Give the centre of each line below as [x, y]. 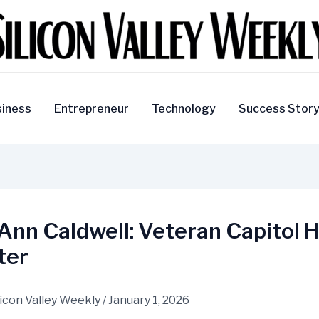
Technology [183, 108]
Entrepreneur [91, 108]
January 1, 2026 [149, 300]
